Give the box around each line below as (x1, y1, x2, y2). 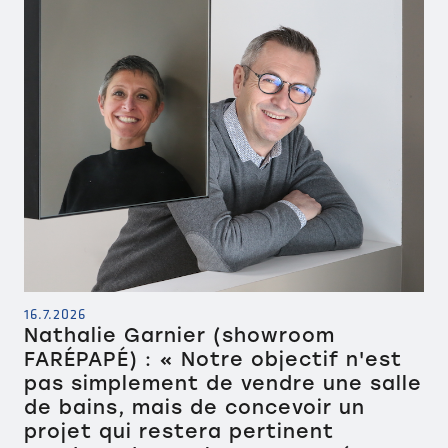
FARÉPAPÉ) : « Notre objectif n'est (24, 348, 402, 372)
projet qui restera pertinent (24, 420, 334, 444)
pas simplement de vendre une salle (24, 372, 422, 396)
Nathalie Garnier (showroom (24, 324, 335, 348)
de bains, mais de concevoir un (24, 396, 365, 420)
